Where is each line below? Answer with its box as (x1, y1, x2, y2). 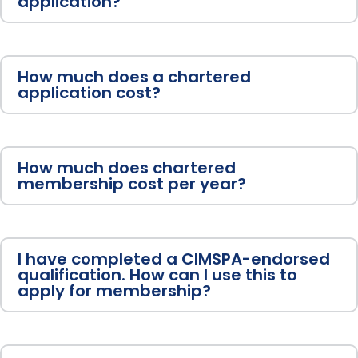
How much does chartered (18, 157, 236, 180)
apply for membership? (18, 280, 211, 303)
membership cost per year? (18, 173, 246, 196)
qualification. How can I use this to (18, 264, 297, 287)
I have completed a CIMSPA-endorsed (18, 248, 330, 271)
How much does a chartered (18, 66, 251, 89)
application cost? (18, 82, 161, 105)
